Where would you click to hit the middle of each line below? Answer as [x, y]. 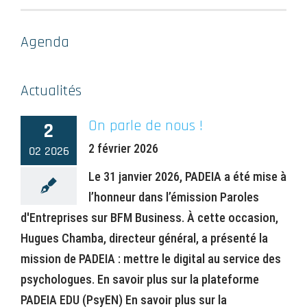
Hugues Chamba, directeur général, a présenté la [144, 238]
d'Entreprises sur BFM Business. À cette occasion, [149, 217]
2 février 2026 [123, 148]
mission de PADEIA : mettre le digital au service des [151, 258]
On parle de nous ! [146, 126]
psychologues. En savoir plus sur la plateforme [140, 279]
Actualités [51, 91]
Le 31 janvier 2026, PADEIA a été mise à [187, 176]
